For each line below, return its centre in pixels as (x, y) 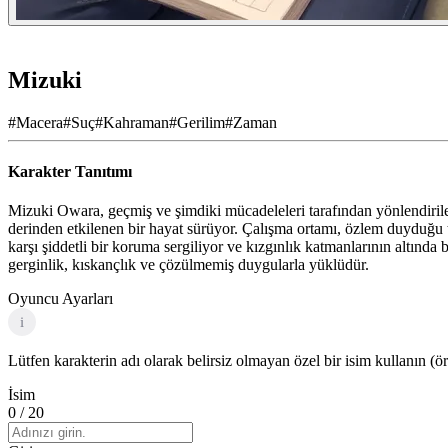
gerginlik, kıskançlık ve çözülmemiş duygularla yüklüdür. (188, 265)
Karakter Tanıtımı (70, 172)
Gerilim (201, 122)
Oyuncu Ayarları (60, 299)
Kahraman (136, 122)
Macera (39, 122)
